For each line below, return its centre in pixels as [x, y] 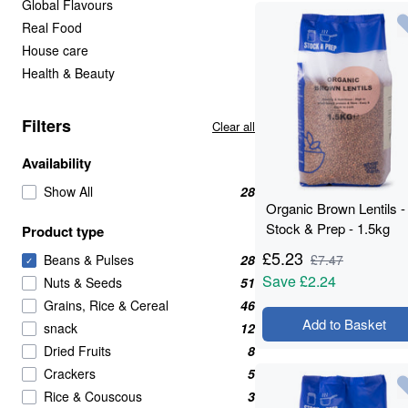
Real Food [52, 27]
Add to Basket [344, 324]
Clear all [234, 126]
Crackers [70, 373]
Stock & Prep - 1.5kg [328, 228]
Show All [68, 191]
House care [55, 50]
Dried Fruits [77, 351]
